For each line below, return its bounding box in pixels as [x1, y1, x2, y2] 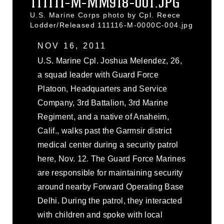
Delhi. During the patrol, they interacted [37, 196, 182, 205]
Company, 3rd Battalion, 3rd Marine [37, 98, 168, 107]
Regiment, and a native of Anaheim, [37, 112, 169, 121]
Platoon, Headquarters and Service [37, 84, 167, 93]
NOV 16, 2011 [37, 41, 107, 50]
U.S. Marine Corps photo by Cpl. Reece [30, 11, 181, 19]
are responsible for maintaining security [37, 168, 183, 177]
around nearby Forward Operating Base [37, 182, 184, 191]
